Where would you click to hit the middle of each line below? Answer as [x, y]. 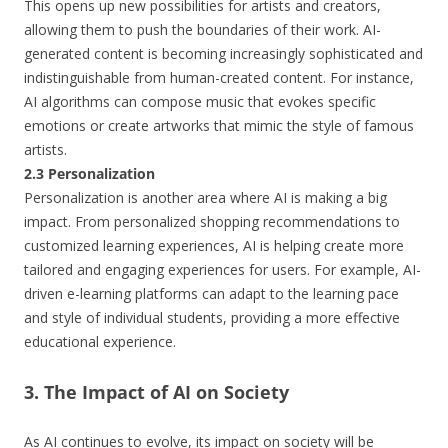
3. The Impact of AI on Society [156, 392]
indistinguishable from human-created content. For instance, [219, 77]
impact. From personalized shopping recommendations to [212, 221]
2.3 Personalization [89, 173]
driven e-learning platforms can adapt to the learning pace [211, 293]
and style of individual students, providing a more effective [212, 317]
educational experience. [100, 341]
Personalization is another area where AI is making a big [205, 197]
